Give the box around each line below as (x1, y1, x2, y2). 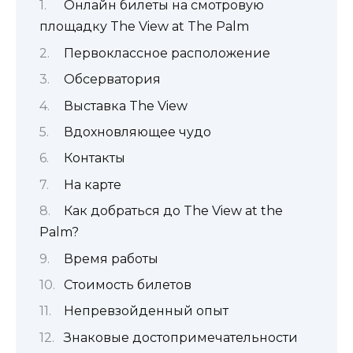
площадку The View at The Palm (39, 19, 249, 35)
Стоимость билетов (63, 277, 191, 292)
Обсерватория (63, 72, 161, 87)
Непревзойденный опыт (63, 303, 229, 319)
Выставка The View (63, 98, 188, 113)
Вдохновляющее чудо (63, 124, 211, 139)
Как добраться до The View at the (63, 203, 283, 219)
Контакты (63, 150, 125, 166)
